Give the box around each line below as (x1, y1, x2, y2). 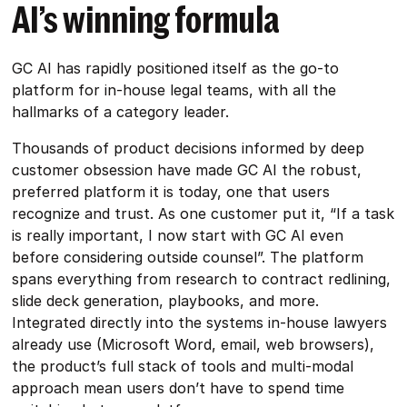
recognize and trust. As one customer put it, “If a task (12, 204, 395, 223)
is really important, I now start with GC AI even (12, 226, 344, 244)
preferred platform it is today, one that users (12, 183, 331, 201)
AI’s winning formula (12, 3, 281, 39)
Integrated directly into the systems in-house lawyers (12, 313, 388, 332)
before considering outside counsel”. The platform (12, 248, 364, 266)
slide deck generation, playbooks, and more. (12, 292, 320, 310)
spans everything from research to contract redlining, (12, 270, 392, 288)
